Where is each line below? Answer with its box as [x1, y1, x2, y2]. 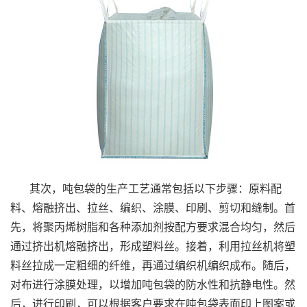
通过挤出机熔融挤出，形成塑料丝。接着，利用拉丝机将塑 [10, 240, 295, 252]
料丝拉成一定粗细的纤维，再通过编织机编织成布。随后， [10, 259, 295, 271]
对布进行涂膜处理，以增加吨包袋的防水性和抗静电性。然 [10, 278, 295, 291]
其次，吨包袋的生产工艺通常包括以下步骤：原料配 [29, 182, 282, 195]
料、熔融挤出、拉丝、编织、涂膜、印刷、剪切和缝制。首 [10, 201, 295, 214]
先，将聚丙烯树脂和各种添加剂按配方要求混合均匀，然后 [10, 221, 295, 233]
